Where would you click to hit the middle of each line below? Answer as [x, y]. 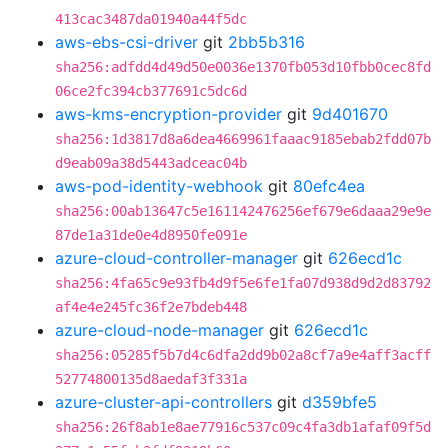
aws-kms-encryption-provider [168, 114]
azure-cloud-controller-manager [176, 258]
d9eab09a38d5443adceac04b [151, 163]
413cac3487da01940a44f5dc [151, 19]
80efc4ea [329, 186]
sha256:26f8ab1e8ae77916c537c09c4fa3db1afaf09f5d [243, 427]
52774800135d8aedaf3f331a [151, 379]
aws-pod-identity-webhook [159, 186]
